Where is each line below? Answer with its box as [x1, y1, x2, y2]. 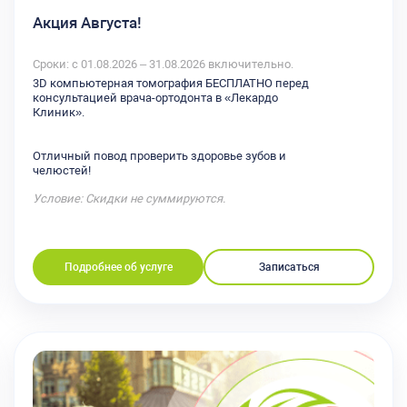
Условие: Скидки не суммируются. [33, 192, 225, 206]
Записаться [258, 261, 320, 274]
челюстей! [33, 164, 91, 178]
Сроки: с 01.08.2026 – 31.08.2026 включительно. [33, 57, 293, 72]
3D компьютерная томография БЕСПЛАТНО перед [33, 76, 309, 91]
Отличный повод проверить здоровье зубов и [33, 149, 286, 164]
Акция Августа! [33, 13, 142, 32]
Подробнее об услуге [64, 261, 173, 274]
